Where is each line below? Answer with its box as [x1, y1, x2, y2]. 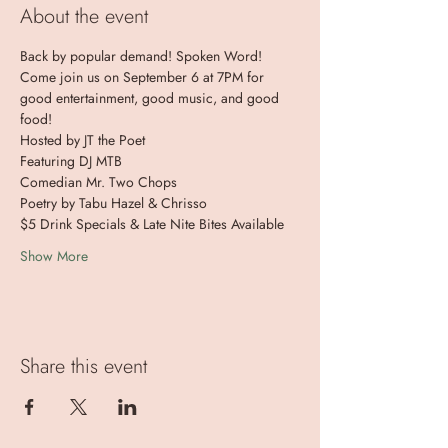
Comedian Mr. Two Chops [20, 172, 177, 192]
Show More [20, 246, 88, 266]
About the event [20, 2, 148, 31]
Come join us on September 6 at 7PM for [20, 67, 268, 87]
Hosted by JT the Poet [20, 130, 145, 150]
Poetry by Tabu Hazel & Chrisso [20, 193, 207, 213]
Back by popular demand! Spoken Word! [20, 46, 266, 66]
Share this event [20, 352, 147, 381]
